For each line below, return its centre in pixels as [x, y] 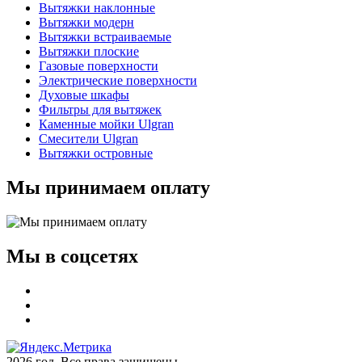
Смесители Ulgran [88, 138]
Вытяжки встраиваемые [105, 36]
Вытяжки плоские [89, 51]
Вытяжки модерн [86, 22]
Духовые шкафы [84, 95]
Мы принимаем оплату [108, 187]
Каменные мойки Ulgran [106, 124]
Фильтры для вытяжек [100, 109]
